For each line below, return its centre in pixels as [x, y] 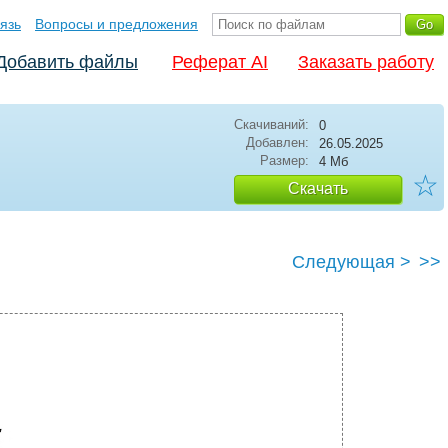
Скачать [318, 188]
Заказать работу [366, 62]
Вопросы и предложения [116, 24]
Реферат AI [220, 62]
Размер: [284, 160]
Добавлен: [277, 142]
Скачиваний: [271, 124]
